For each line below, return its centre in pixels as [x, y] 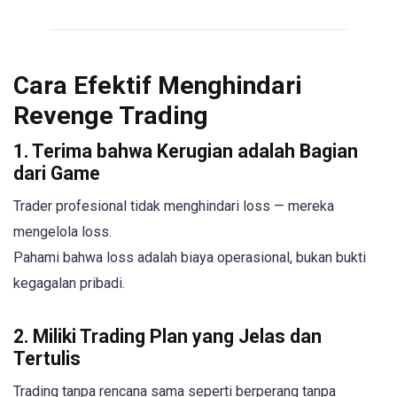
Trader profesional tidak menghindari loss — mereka [174, 206]
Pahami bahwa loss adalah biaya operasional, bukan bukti [190, 258]
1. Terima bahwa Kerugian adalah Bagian [186, 152]
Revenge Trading [111, 116]
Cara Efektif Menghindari [158, 86]
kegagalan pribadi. [69, 284]
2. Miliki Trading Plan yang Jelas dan [167, 337]
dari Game [57, 174]
